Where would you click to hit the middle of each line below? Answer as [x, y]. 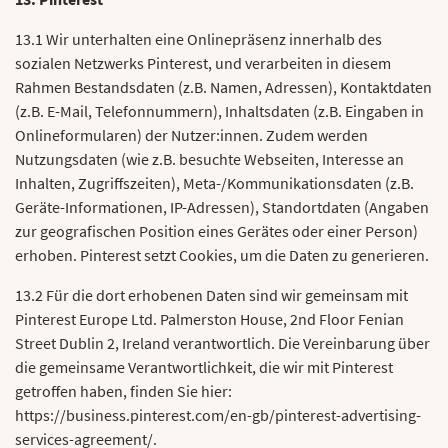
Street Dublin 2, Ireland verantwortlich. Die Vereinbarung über [222, 343]
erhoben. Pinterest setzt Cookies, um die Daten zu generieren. [222, 255]
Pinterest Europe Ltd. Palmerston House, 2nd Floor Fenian [209, 319]
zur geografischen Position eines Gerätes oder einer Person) [216, 231]
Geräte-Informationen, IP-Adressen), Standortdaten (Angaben [222, 207]
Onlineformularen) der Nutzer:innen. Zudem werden [191, 135]
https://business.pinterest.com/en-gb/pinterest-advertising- [218, 415]
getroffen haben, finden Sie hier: [123, 391]
